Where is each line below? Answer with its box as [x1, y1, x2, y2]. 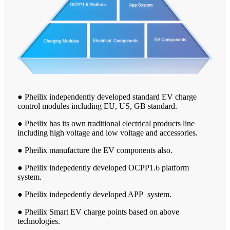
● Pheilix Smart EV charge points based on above [17, 207, 179, 216]
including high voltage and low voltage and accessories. [17, 128, 198, 137]
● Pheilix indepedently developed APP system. [17, 189, 171, 199]
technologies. [17, 216, 60, 225]
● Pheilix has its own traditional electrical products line [17, 119, 195, 128]
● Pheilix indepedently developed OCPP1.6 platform [17, 163, 189, 172]
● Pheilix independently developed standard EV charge [17, 92, 197, 101]
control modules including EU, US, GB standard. [17, 101, 177, 110]
